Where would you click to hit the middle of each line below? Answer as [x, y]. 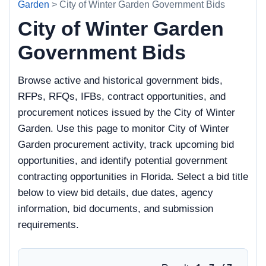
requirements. [48, 225]
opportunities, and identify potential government [123, 161]
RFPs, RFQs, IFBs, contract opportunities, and [122, 96]
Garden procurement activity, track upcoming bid [126, 145]
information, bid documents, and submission [115, 209]
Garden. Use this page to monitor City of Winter [123, 129]
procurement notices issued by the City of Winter [126, 113]
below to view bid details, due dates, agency [115, 193]
